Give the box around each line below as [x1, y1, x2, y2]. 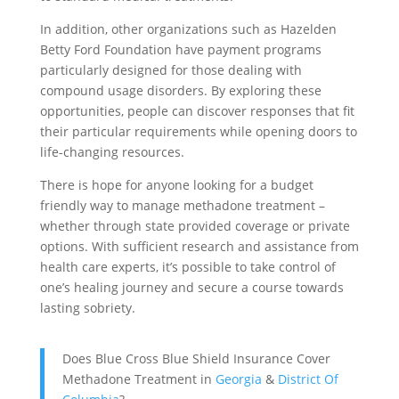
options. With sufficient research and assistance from [39, 237, 359, 255]
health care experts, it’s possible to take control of [39, 257, 336, 275]
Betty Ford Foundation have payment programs [39, 40, 322, 58]
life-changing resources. [39, 142, 184, 160]
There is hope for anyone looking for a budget [39, 175, 313, 193]
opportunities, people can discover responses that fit [39, 102, 354, 119]
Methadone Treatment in [61, 370, 216, 387]
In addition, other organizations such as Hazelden [39, 20, 337, 37]
